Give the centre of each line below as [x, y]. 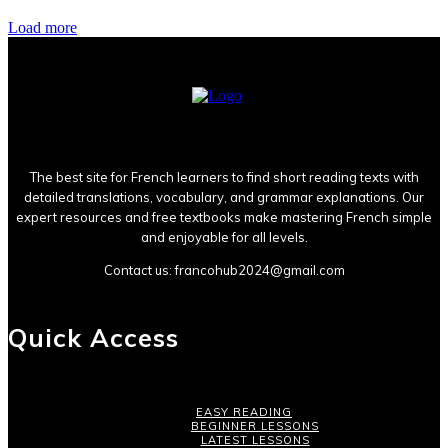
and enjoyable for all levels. [224, 237]
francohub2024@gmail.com [259, 270]
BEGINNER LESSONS [255, 426]
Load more [42, 28]
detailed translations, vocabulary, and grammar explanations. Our [224, 197]
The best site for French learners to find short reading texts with [224, 177]
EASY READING [244, 412]
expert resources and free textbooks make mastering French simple [224, 217]
